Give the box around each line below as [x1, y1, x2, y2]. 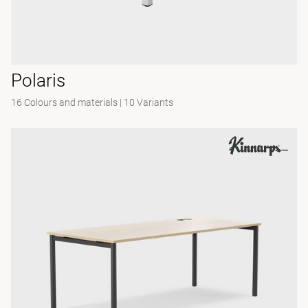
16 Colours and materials [11, 97, 118, 108]
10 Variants [124, 97, 173, 108]
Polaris [11, 70, 65, 91]
